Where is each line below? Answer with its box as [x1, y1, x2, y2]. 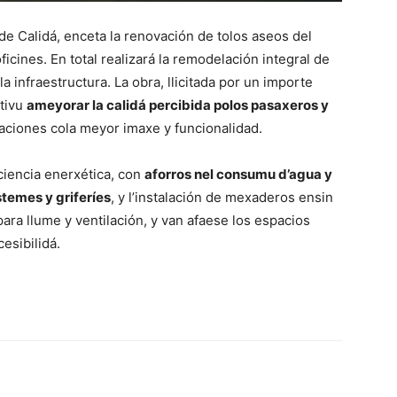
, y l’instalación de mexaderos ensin [111, 189, 333, 206]
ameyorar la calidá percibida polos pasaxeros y [27, 97, 329, 113]
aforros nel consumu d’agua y [144, 166, 332, 183]
